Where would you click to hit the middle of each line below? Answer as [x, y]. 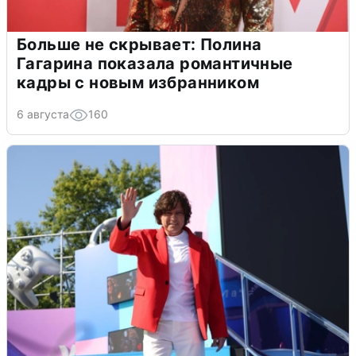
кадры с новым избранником [138, 83]
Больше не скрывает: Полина [139, 44]
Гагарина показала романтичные [155, 64]
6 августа [43, 114]
